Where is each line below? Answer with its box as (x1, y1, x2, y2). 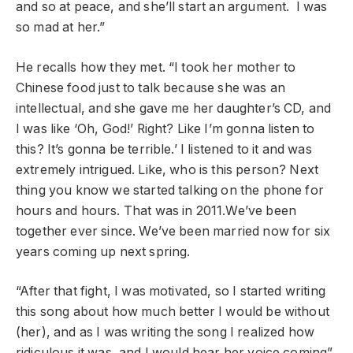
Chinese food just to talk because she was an (16, 80, 286, 95)
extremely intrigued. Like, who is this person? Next (16, 162, 319, 177)
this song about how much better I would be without (16, 304, 329, 320)
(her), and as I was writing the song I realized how (16, 325, 315, 340)
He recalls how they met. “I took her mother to (16, 59, 296, 75)
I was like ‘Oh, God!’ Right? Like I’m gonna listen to (16, 121, 315, 136)
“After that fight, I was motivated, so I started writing (16, 284, 325, 299)
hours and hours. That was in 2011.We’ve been (16, 203, 297, 218)
